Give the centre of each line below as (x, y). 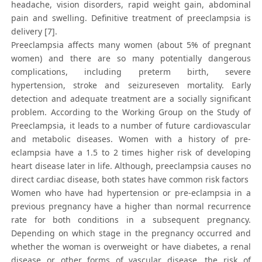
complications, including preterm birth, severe (131, 72)
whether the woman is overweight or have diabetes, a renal (131, 247)
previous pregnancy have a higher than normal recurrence (131, 206)
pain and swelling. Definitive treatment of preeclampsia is (131, 18)
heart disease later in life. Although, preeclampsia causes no (131, 166)
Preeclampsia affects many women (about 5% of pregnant (131, 45)
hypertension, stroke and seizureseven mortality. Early (131, 85)
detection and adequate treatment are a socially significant (131, 99)
